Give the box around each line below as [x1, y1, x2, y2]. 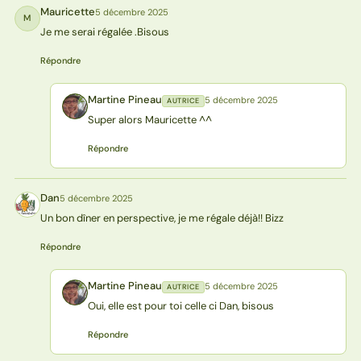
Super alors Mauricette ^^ [87, 112, 212, 127]
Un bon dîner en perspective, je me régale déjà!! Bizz [39, 210, 284, 225]
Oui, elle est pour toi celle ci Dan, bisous [87, 298, 274, 313]
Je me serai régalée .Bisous [39, 24, 169, 39]
